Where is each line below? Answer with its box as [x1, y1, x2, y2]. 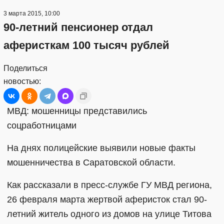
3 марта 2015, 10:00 [3, 10, 60, 17]
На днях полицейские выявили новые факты [7, 143, 195, 153]
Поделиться [3, 64, 47, 72]
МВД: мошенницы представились [7, 106, 147, 116]
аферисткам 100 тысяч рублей [3, 39, 169, 51]
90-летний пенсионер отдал [3, 21, 153, 33]
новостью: [3, 77, 41, 85]
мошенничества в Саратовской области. [7, 157, 175, 167]
